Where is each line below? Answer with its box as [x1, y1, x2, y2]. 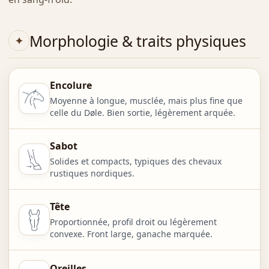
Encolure [49, 79, 92, 92]
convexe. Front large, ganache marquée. [49, 228, 213, 240]
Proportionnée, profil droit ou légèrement [49, 216, 217, 228]
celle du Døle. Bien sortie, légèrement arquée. [49, 107, 235, 119]
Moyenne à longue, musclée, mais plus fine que [49, 95, 243, 107]
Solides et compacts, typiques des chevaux [49, 156, 222, 168]
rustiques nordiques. [49, 168, 134, 180]
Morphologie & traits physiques [29, 30, 246, 51]
